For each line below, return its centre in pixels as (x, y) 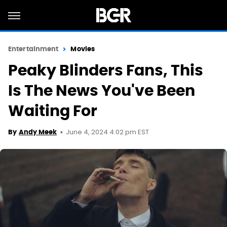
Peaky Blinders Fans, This (106, 70)
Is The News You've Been (102, 90)
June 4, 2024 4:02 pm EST (107, 133)
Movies (83, 49)
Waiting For (53, 111)
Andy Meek (38, 132)
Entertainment (33, 49)
